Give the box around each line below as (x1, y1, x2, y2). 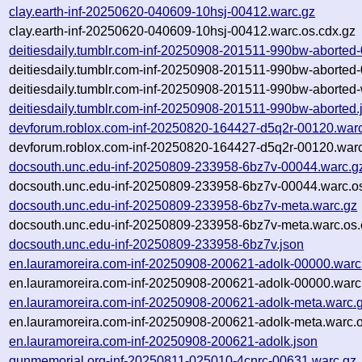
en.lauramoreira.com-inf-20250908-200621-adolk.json (9, 334, 318, 348)
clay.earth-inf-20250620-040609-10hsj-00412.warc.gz (9, 4, 316, 19)
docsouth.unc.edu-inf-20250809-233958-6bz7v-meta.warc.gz (9, 198, 358, 213)
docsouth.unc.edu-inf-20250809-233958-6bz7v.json (9, 237, 305, 251)
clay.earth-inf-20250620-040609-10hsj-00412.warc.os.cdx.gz (9, 23, 356, 38)
